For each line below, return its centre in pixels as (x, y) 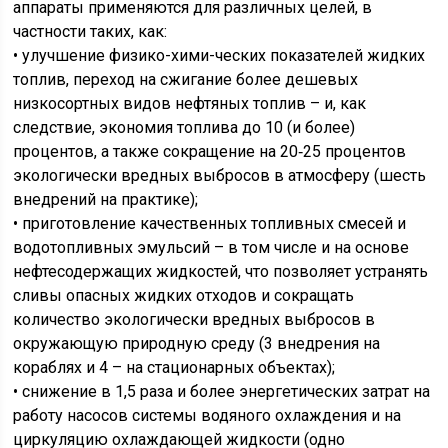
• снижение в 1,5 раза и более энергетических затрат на (222, 391)
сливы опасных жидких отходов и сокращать (184, 295)
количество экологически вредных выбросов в (194, 319)
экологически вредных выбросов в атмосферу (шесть (220, 175)
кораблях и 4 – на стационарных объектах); (174, 367)
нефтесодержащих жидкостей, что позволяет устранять (221, 271)
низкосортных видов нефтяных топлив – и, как (190, 103)
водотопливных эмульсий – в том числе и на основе (211, 247)
